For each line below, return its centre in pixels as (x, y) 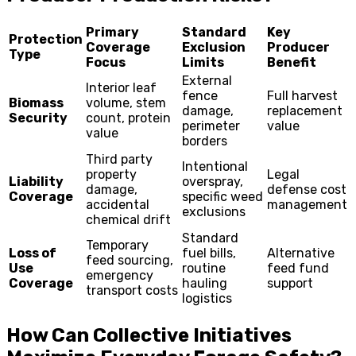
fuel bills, (209, 253)
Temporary (117, 245)
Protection (46, 39)
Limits (203, 62)
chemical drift (128, 219)
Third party (119, 159)
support (290, 283)
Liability (36, 181)
